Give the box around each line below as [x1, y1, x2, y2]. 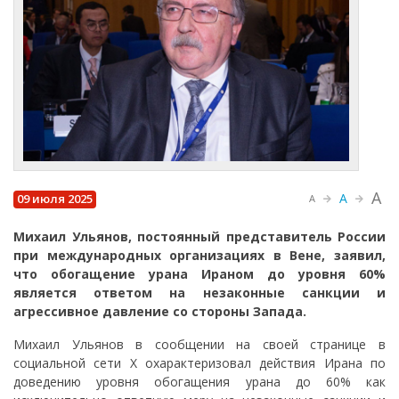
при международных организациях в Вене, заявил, [13, 246, 386, 264]
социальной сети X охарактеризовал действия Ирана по [13, 354, 386, 371]
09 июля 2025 [17, 191, 94, 208]
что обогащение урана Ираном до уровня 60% [13, 265, 386, 282]
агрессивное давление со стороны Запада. [13, 302, 306, 320]
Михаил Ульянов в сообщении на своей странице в [13, 335, 386, 353]
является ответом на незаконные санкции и [13, 283, 386, 301]
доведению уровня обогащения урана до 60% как [13, 372, 386, 390]
